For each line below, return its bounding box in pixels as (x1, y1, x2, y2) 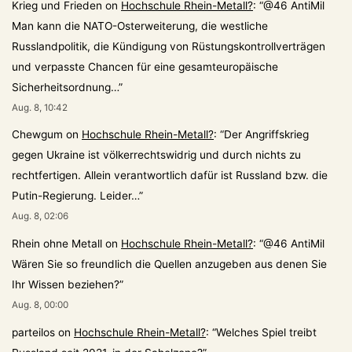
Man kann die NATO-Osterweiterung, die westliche (12, 19, 268, 32)
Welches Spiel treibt (216, 325, 317, 339)
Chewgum (12, 128, 63, 141)
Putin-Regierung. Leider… (12, 189, 139, 203)
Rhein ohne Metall (12, 237, 102, 251)
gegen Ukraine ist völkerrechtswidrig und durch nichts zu (12, 148, 301, 162)
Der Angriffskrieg (224, 128, 309, 141)
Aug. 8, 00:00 (12, 299, 68, 311)
